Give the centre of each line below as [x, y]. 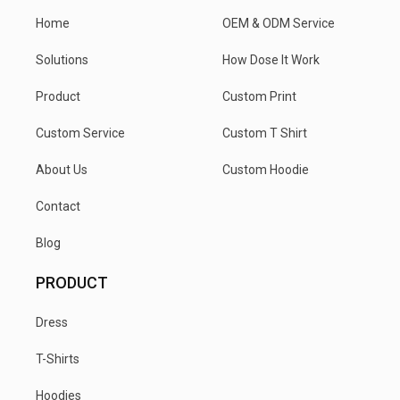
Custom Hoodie [266, 169]
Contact [58, 206]
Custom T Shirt [265, 133]
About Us [62, 169]
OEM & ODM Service [279, 23]
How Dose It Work [271, 59]
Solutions [62, 59]
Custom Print [259, 96]
